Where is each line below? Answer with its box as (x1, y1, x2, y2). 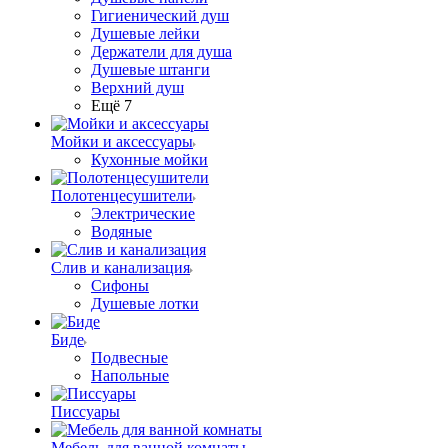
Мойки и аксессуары (51, 133, 193, 150)
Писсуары (51, 403, 120, 420)
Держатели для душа (91, 43, 232, 60)
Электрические (91, 205, 195, 222)
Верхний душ (91, 79, 184, 96)
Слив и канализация (51, 259, 190, 276)
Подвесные (91, 349, 168, 366)
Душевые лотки (91, 295, 199, 312)
